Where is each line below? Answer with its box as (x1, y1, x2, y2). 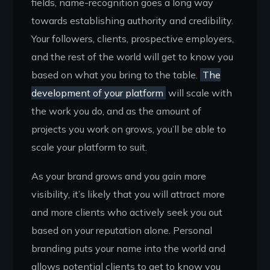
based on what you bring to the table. (31, 69, 201, 81)
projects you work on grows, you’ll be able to (31, 123, 227, 135)
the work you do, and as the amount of (31, 105, 202, 117)
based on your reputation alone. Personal (31, 224, 213, 236)
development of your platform (31, 87, 164, 99)
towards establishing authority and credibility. (31, 14, 234, 27)
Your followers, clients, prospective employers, (31, 33, 234, 45)
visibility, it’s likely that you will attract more (31, 188, 225, 200)
